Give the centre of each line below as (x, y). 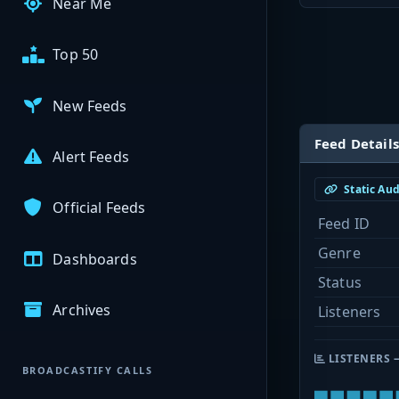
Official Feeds (99, 208)
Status (340, 283)
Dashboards (95, 259)
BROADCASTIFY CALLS (87, 370)
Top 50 (76, 55)
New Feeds (90, 106)
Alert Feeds (91, 157)
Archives (82, 309)
